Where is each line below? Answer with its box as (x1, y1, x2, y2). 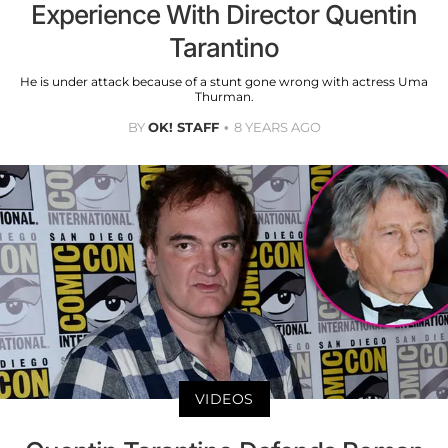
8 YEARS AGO (233, 118, 321, 135)
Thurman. (194, 88, 254, 104)
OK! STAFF (147, 118, 219, 135)
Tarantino (169, 31, 279, 63)
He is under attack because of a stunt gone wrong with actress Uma (20, 73, 428, 89)
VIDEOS (194, 390, 254, 409)
